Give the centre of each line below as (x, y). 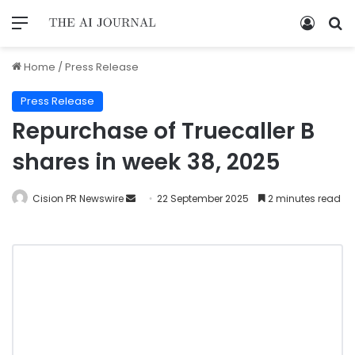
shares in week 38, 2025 (146, 162)
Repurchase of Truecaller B (163, 131)
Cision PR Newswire (78, 198)
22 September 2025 (203, 198)
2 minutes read (303, 198)
